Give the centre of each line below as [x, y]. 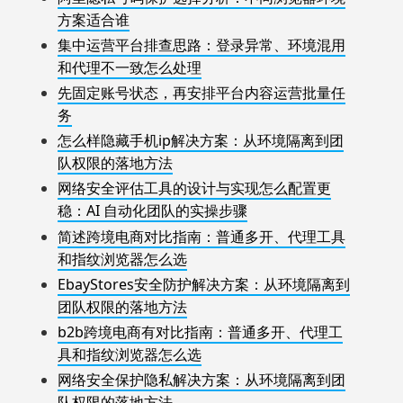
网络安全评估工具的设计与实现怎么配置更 [194, 188]
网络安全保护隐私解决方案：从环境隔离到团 [201, 380]
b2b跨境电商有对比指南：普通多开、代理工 [200, 332]
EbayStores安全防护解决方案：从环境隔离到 [204, 284]
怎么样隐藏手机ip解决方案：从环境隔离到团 [201, 141]
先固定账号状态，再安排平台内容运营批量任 [201, 93]
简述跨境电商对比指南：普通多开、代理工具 [201, 236]
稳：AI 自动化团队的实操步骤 [152, 211]
